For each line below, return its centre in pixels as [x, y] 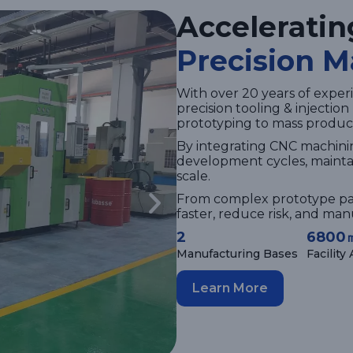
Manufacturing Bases [237, 254]
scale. [193, 176]
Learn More [230, 288]
